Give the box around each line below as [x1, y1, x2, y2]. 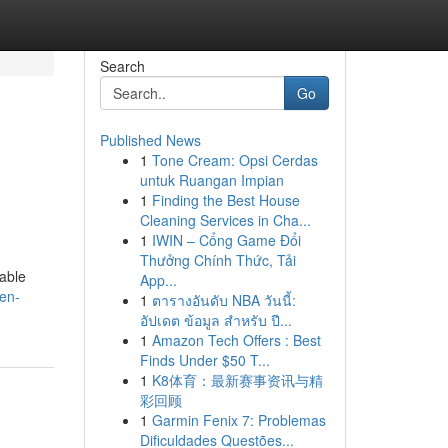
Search [99, 56, 145, 76]
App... [139, 270, 177, 290]
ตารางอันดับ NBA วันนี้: [151, 290, 296, 310]
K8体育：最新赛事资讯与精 [151, 370, 323, 390]
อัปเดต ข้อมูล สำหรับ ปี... [139, 310, 292, 330]
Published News [99, 130, 201, 150]
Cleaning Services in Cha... [139, 210, 311, 230]
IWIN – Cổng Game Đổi [151, 230, 301, 250]
